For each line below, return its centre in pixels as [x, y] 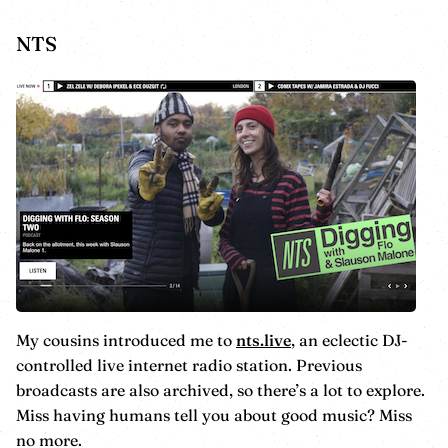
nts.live [263, 339]
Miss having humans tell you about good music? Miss [214, 414]
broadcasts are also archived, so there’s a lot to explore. [220, 389]
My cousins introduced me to [126, 339]
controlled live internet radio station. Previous [189, 364]
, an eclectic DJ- [349, 339]
